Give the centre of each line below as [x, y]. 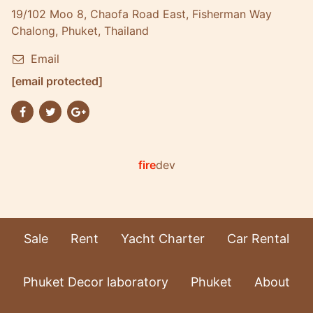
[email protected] [57, 81]
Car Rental [258, 239]
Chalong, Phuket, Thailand [80, 31]
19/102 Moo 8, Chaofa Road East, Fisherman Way [141, 14]
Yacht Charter [163, 239]
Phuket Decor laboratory [96, 282]
